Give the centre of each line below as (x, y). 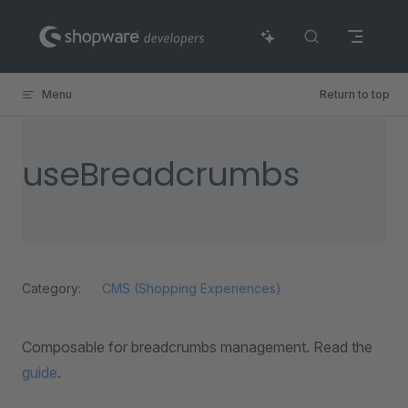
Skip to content (64, 25)
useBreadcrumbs (160, 174)
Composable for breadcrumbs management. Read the (197, 347)
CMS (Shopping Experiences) (192, 288)
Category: (51, 288)
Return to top (355, 94)
